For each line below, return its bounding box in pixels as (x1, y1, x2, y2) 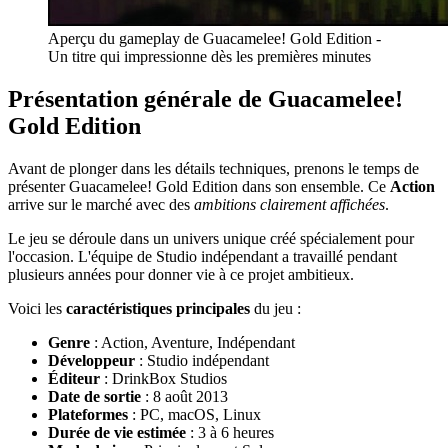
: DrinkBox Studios (100, 369, 227, 387)
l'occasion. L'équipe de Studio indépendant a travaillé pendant (8, 247, 397, 265)
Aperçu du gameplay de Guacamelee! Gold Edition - (48, 29, 381, 47)
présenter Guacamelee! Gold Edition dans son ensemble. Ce (8, 177, 390, 195)
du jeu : (250, 299, 301, 317)
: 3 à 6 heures (186, 423, 274, 441)
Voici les (8, 299, 66, 317)
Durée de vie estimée (48, 423, 186, 441)
